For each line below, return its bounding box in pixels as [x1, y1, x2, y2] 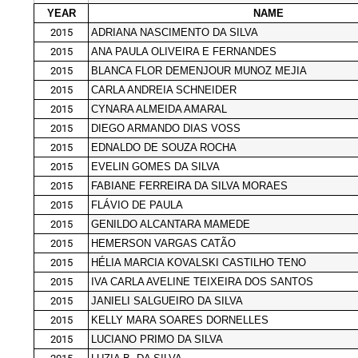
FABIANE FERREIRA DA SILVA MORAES [91, 179, 288, 192]
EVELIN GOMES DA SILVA [91, 160, 220, 173]
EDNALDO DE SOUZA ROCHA [91, 141, 237, 153]
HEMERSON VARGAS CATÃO [91, 237, 236, 249]
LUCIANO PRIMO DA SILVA [91, 332, 223, 345]
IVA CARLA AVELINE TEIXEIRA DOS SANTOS [91, 275, 313, 288]
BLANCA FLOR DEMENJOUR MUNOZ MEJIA [91, 64, 307, 77]
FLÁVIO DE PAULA [91, 198, 183, 211]
